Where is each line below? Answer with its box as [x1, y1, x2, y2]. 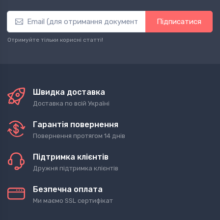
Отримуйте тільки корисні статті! [7, 36, 103, 43]
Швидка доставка [33, 87, 105, 97]
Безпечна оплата [33, 184, 103, 194]
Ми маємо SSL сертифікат [33, 196, 113, 204]
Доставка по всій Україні [33, 99, 110, 107]
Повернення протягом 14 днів [33, 132, 125, 139]
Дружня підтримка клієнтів [33, 164, 118, 172]
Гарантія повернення [33, 119, 118, 129]
